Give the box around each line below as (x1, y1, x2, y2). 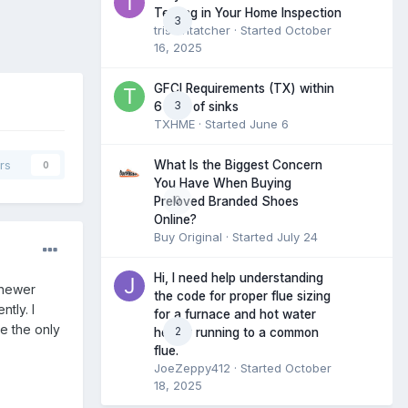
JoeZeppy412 (154, 360, 230, 375)
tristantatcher (154, 22, 230, 37)
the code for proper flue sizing (154, 288, 331, 303)
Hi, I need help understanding (154, 270, 323, 285)
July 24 (277, 229, 318, 244)
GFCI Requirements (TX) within (154, 80, 334, 96)
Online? (154, 211, 197, 227)
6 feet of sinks (154, 98, 239, 114)
